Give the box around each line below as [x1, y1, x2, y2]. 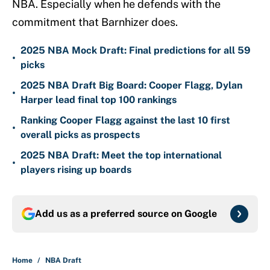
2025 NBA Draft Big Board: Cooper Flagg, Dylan [20, 80, 242, 92]
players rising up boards [20, 164, 131, 176]
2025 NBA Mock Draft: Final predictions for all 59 [20, 45, 251, 57]
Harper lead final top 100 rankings [20, 94, 177, 106]
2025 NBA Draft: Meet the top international [20, 149, 222, 162]
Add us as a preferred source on [35, 208, 184, 220]
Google [184, 208, 217, 220]
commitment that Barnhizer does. [12, 16, 178, 29]
